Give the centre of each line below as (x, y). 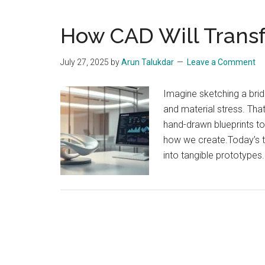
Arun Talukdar (148, 62)
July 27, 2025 (85, 62)
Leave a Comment (221, 62)
